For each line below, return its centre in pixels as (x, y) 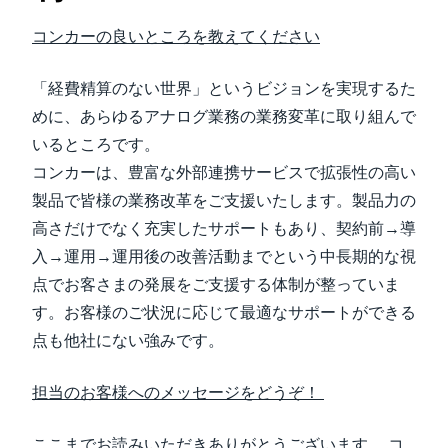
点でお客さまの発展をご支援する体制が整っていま (216, 284)
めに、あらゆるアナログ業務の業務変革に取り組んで (224, 116)
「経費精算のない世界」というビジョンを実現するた (224, 88)
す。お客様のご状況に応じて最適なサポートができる (224, 312)
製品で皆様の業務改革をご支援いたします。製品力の (224, 200)
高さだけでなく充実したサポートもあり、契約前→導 (224, 228)
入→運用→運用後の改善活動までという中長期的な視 (224, 256)
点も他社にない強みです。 (130, 340)
